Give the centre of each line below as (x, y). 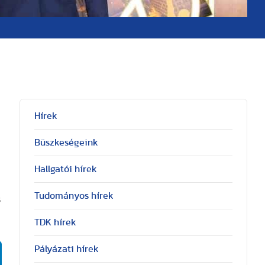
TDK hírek (55, 222)
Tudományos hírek (74, 196)
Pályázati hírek (66, 249)
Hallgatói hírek (65, 169)
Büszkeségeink (66, 143)
